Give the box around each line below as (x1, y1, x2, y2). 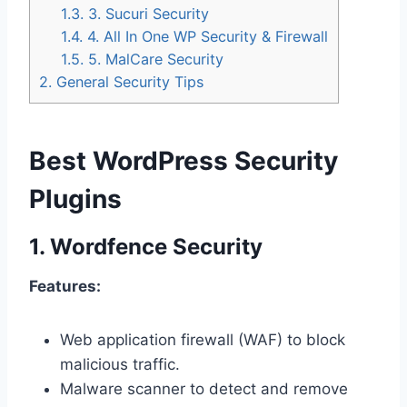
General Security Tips (52, 73, 203, 92)
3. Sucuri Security (84, 5, 210, 24)
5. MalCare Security (84, 50, 224, 69)
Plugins (29, 183, 122, 214)
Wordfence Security (50, 233, 263, 260)
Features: (29, 276, 101, 295)
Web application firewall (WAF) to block (60, 330, 345, 349)
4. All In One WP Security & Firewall (83, 27, 329, 46)
